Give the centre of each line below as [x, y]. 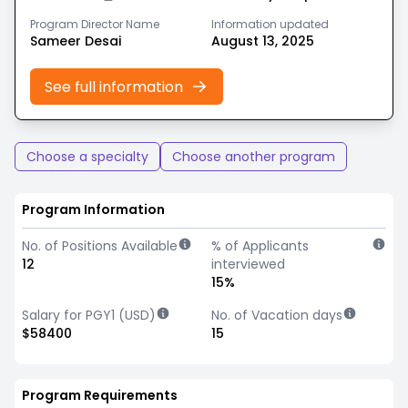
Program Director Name [95, 24]
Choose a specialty [87, 157]
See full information [114, 87]
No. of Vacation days [277, 315]
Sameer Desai [76, 41]
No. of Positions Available [100, 246]
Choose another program [254, 157]
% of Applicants [260, 246]
